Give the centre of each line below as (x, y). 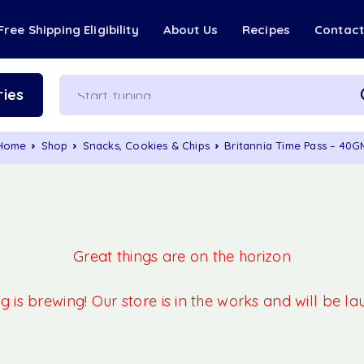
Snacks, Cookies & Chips (146, 145)
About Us (190, 30)
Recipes (266, 30)
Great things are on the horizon (182, 256)
